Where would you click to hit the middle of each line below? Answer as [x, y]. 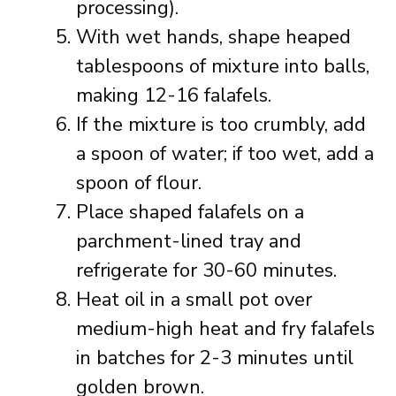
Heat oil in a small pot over [194, 300]
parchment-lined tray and [189, 241]
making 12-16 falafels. [174, 95]
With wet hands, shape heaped [213, 37]
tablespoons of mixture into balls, [223, 66]
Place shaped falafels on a [190, 212]
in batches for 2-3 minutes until [215, 358]
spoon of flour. [139, 183]
